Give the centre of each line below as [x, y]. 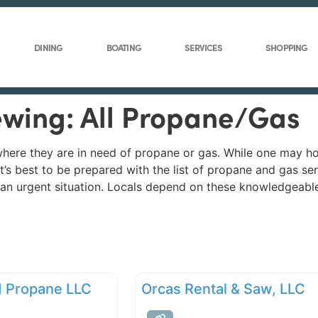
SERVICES [203, 47]
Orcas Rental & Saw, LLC [223, 289]
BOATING [124, 47]
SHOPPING [287, 47]
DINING [49, 47]
